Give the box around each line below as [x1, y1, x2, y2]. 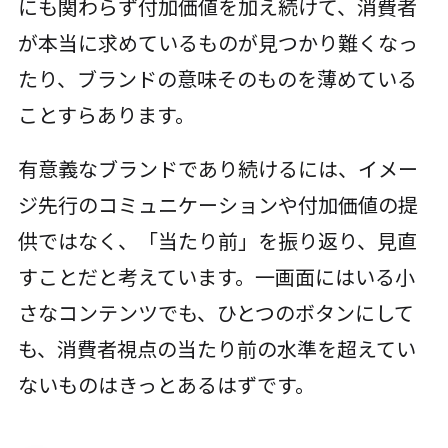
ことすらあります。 [17, 100, 195, 130]
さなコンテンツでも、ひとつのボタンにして [17, 298, 414, 328]
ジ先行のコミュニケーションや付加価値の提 [17, 190, 418, 220]
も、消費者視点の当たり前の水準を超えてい [17, 334, 416, 364]
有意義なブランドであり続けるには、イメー [17, 154, 418, 184]
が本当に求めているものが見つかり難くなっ [17, 28, 418, 58]
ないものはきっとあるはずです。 [17, 370, 315, 400]
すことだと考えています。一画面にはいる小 [17, 262, 415, 292]
